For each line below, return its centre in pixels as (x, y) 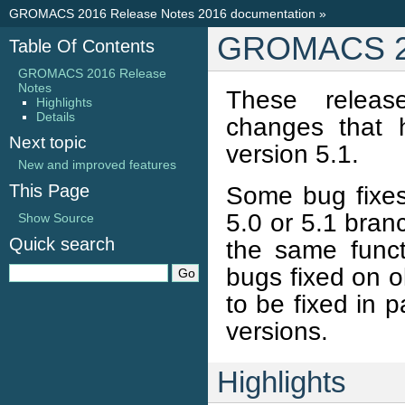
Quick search (62, 244)
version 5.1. (292, 154)
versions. (277, 331)
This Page (49, 191)
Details (56, 117)
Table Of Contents (82, 46)
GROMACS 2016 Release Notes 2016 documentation (162, 14)
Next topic (48, 142)
